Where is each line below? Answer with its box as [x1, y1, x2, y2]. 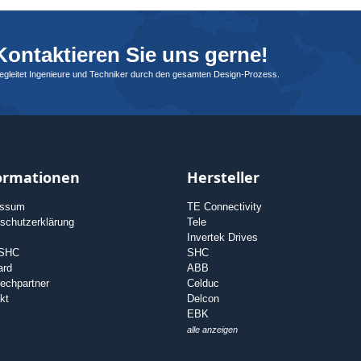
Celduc [186, 277, 219, 290]
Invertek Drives [186, 231, 258, 244]
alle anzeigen [186, 325, 238, 335]
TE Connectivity [186, 201, 262, 214]
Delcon [186, 293, 219, 305]
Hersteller [186, 168, 259, 188]
